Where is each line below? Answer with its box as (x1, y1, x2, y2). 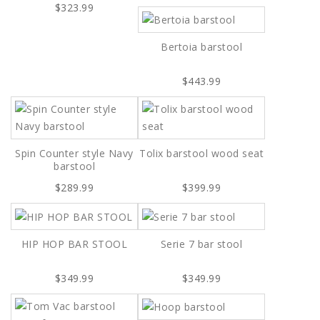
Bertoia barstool (161, 40, 242, 54)
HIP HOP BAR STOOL (21, 236, 128, 251)
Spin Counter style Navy (15, 146, 134, 161)
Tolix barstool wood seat (139, 146, 264, 161)
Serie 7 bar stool (160, 236, 243, 251)
